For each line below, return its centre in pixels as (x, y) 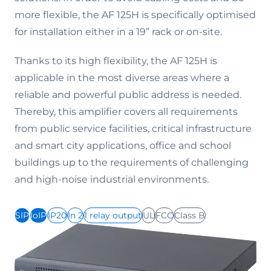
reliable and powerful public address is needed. (128, 95)
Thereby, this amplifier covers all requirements (126, 112)
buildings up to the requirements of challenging (132, 162)
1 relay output (113, 215)
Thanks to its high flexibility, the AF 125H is (116, 61)
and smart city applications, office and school (123, 145)
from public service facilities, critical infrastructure (133, 129)
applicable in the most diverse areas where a (122, 78)
